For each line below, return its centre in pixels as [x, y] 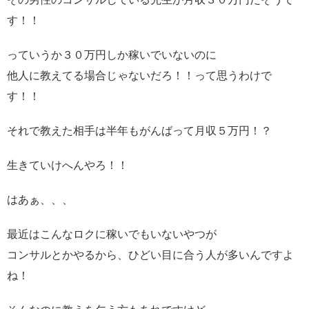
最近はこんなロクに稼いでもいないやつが [112, 234]
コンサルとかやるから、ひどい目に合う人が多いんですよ [150, 255]
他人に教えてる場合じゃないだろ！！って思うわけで [139, 75]
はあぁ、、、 [40, 199]
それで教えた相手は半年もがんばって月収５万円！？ [139, 130]
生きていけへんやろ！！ [68, 165]
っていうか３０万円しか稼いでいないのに [112, 54]
